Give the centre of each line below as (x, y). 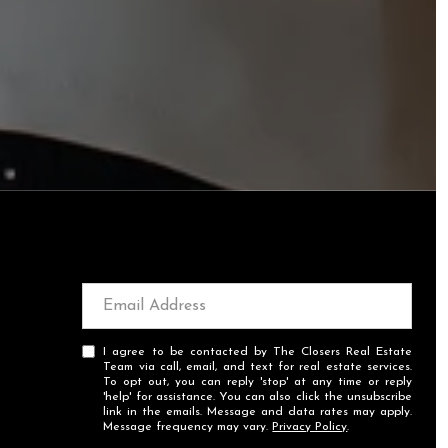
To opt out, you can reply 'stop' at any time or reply (257, 381)
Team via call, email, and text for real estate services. (257, 366)
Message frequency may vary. (188, 426)
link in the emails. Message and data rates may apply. (257, 411)
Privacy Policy (310, 426)
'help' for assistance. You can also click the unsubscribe (257, 396)
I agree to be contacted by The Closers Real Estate (257, 351)
